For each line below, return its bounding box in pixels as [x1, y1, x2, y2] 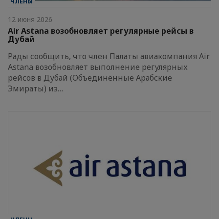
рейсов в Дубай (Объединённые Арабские [8, 72, 172, 83]
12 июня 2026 [8, 14, 52, 24]
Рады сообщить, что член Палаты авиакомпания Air [8, 50, 210, 62]
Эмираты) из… [8, 83, 63, 94]
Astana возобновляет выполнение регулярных [8, 61, 188, 72]
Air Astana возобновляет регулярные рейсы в [8, 25, 194, 36]
